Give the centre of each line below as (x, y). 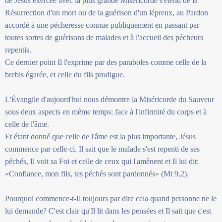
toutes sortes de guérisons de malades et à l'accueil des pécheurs (104, 37)
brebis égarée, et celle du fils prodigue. (65, 74)
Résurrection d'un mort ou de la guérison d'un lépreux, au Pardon (107, 12)
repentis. (18, 50)
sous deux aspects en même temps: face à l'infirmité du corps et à (106, 111)
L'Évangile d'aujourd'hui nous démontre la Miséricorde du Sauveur (110, 99)
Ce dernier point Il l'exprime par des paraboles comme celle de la (106, 62)
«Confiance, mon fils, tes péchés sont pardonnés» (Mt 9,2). (97, 173)
